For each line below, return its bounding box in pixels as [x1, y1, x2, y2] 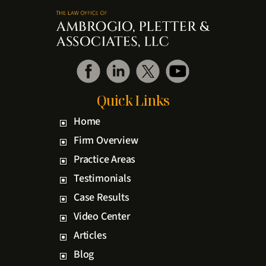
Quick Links [96, 90, 170, 110]
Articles [74, 227, 107, 243]
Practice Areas [74, 151, 136, 167]
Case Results [74, 189, 129, 205]
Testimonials [74, 170, 131, 186]
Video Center [74, 208, 130, 224]
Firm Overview [74, 132, 138, 148]
